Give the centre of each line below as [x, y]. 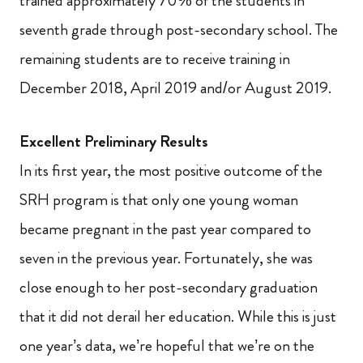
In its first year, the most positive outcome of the [171, 171]
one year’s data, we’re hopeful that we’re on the [167, 346]
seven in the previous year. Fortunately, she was [166, 258]
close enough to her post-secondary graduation [169, 287]
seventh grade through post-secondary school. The [179, 30]
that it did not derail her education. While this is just [178, 316]
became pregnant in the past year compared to [165, 229]
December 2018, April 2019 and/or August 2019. [175, 88]
